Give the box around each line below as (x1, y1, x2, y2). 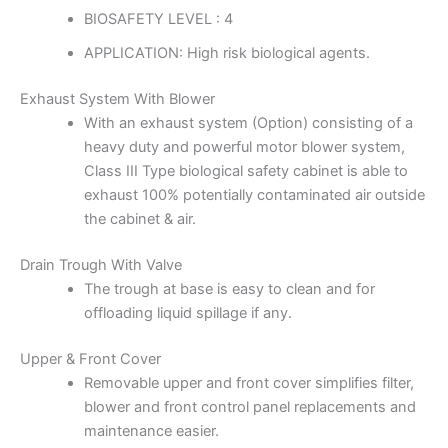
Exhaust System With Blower (20, 89, 215, 108)
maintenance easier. (83, 421, 219, 440)
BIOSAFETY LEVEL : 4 (83, 9, 233, 28)
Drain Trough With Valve (20, 255, 182, 274)
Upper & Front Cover (20, 349, 161, 368)
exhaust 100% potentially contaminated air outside (83, 185, 425, 204)
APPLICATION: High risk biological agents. (83, 43, 370, 62)
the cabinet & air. (83, 209, 196, 228)
